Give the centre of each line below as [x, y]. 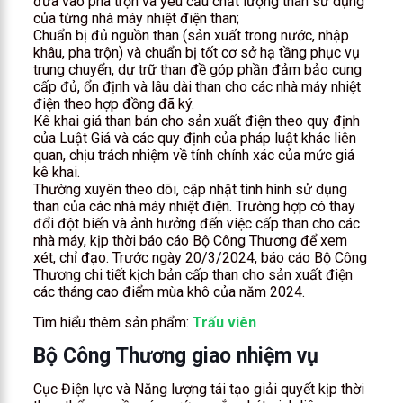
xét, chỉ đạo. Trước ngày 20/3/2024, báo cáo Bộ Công [200, 257]
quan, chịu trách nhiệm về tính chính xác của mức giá [193, 155]
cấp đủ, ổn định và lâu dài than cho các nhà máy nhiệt [197, 86]
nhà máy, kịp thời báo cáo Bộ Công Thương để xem [190, 240]
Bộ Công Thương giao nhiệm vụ [175, 355]
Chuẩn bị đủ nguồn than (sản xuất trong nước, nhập [191, 35]
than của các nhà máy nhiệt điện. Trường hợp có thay [194, 206]
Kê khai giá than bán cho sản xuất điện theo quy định [196, 121]
